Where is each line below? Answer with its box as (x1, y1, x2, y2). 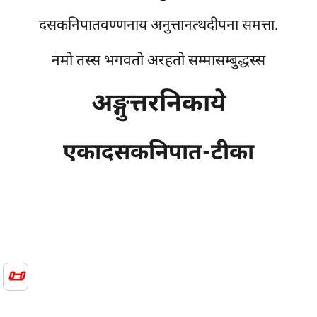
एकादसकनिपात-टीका (63, 139, 254, 169)
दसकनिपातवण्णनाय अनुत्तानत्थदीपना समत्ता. (38, 16, 279, 37)
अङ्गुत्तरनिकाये (91, 88, 226, 122)
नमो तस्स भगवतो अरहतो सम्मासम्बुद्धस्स (52, 52, 265, 72)
